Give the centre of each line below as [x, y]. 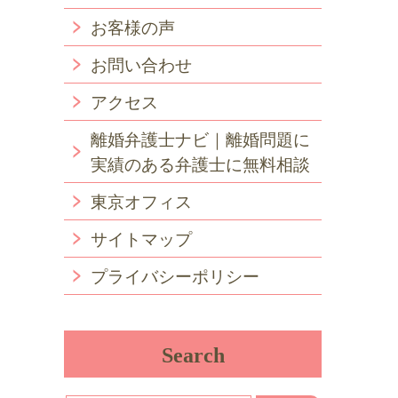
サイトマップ [141, 239]
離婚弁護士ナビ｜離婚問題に [200, 139]
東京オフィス [141, 202]
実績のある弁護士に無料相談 [200, 164]
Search [193, 355]
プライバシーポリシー [175, 276]
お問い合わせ [141, 65]
